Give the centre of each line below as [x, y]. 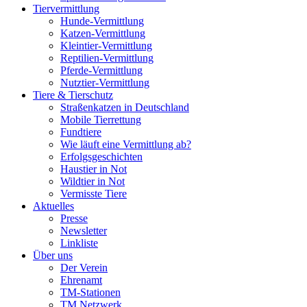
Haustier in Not [94, 169]
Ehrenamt [81, 280]
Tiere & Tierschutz [73, 95]
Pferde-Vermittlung [101, 71]
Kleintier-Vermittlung [106, 46]
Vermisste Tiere [94, 194]
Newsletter [84, 231]
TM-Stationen [90, 293]
